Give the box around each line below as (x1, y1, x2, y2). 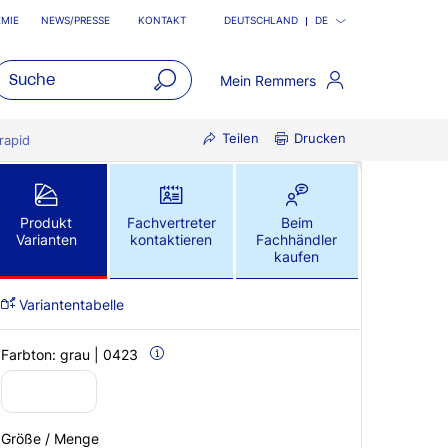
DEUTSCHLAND (224, 15, 298, 26)
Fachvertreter (126, 214, 216, 231)
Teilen (222, 131, 259, 147)
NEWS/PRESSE (41, 15, 110, 26)
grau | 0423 (60, 346, 138, 363)
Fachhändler (256, 231, 338, 248)
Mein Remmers (220, 71, 317, 89)
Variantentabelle (15, 296, 124, 313)
